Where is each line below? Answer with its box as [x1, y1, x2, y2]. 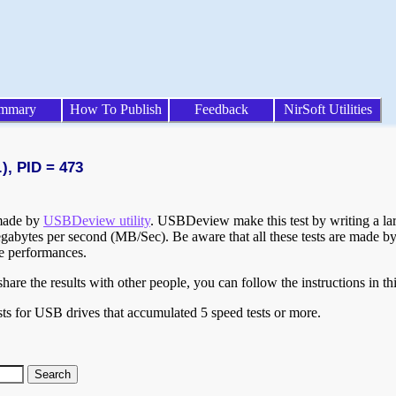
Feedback [194, 102, 248, 117]
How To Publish [69, 102, 162, 117]
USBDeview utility [43, 213, 150, 229]
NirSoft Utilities [283, 102, 372, 117]
